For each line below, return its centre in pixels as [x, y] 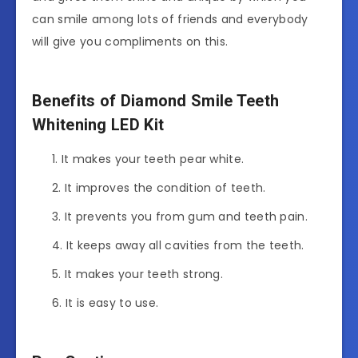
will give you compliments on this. [130, 41]
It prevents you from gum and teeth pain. [186, 216]
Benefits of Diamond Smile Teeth [156, 100]
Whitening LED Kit [98, 124]
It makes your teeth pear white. [153, 159]
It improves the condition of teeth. [165, 187]
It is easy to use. [112, 302]
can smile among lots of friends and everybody [170, 19]
